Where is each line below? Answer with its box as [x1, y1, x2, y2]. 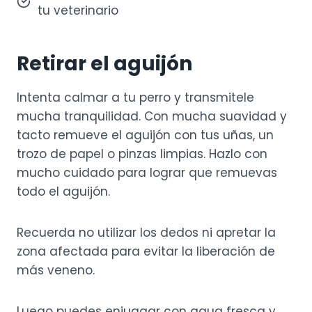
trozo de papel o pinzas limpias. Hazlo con [17, 146, 267, 163]
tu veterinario [38, 2, 118, 19]
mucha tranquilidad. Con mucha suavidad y [17, 108, 287, 125]
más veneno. [17, 262, 95, 279]
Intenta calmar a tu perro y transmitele [17, 89, 254, 107]
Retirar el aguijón [17, 50, 192, 78]
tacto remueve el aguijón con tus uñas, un [17, 127, 274, 144]
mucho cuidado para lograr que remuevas [17, 164, 277, 182]
